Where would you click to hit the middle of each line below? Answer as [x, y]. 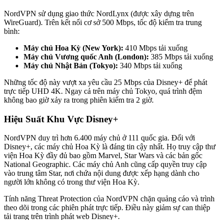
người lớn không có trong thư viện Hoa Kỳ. [72, 182]
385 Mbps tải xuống [181, 56]
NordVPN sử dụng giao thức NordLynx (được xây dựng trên [99, 13]
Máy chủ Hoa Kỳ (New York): [73, 48]
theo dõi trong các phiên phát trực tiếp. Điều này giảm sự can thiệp [107, 208]
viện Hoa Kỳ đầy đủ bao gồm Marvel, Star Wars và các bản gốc [103, 156]
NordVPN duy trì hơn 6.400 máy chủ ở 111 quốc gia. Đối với [99, 138]
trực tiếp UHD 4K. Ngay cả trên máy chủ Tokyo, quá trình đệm [103, 91]
